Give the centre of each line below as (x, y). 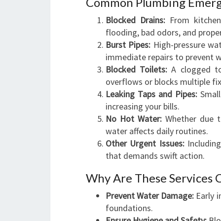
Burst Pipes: (128, 45)
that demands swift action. (155, 156)
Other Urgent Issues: (145, 143)
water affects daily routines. (157, 131)
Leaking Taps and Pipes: (152, 94)
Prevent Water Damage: (150, 196)
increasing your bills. (143, 106)
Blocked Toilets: (137, 69)
